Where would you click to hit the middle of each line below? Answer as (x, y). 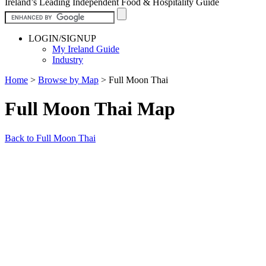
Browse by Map (68, 80)
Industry (68, 59)
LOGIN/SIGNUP (62, 38)
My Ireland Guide (86, 49)
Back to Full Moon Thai (50, 138)
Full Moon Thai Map (90, 109)
